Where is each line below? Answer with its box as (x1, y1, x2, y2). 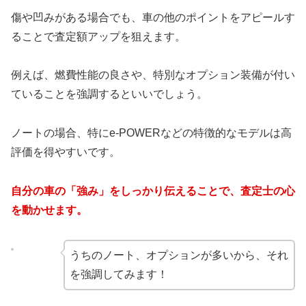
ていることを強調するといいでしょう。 (11, 88, 208, 100)
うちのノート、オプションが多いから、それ (69, 249, 288, 261)
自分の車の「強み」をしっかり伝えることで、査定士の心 (11, 184, 295, 197)
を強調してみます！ (69, 268, 168, 280)
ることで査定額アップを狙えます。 (11, 30, 186, 42)
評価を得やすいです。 (11, 146, 120, 158)
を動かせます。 (11, 204, 87, 216)
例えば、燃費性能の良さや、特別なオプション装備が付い (11, 69, 295, 81)
